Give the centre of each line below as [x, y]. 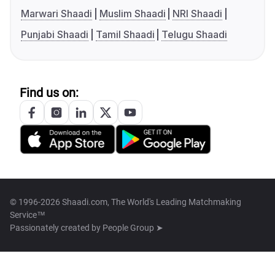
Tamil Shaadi [125, 35]
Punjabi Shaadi [55, 35]
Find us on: [49, 93]
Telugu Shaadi [195, 35]
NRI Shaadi [198, 14]
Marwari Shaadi [56, 14]
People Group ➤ [133, 228]
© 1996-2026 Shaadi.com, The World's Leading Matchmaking [126, 202]
